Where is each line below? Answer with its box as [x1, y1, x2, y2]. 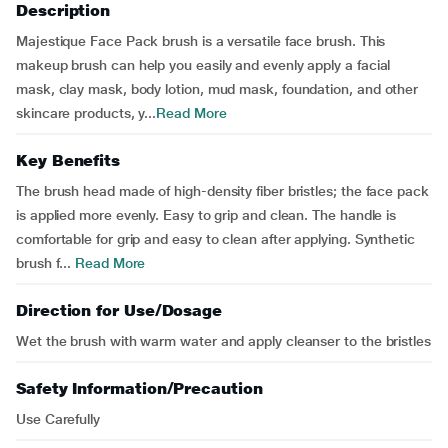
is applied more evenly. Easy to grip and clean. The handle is [16, 207, 397, 223]
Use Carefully [16, 411, 100, 427]
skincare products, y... [16, 105, 157, 121]
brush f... [16, 255, 72, 271]
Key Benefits [16, 151, 121, 170]
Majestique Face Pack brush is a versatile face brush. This [16, 33, 386, 49]
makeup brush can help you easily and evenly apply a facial [16, 57, 391, 73]
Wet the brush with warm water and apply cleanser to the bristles [16, 333, 431, 349]
